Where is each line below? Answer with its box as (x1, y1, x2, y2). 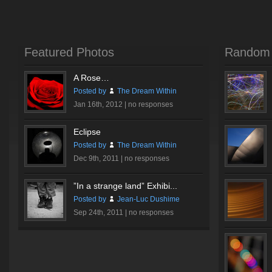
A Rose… (73, 73, 109, 83)
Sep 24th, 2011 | (73, 208, 129, 217)
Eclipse (73, 127, 101, 137)
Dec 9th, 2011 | (73, 154, 124, 163)
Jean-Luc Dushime (115, 195, 180, 203)
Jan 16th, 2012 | (73, 100, 128, 109)
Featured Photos (24, 46, 114, 59)
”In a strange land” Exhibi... (73, 181, 177, 191)
